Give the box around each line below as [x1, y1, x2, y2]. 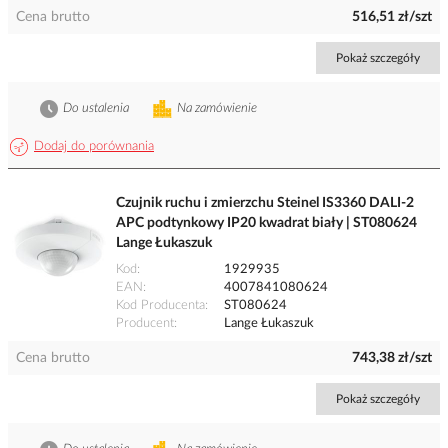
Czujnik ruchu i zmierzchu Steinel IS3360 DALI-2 [116, 196, 414, 211]
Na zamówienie [177, 102, 257, 116]
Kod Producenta [116, 299, 205, 313]
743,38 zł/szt [352, 351, 432, 366]
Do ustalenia [63, 102, 129, 116]
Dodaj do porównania [34, 140, 154, 154]
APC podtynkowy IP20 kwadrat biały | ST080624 [116, 216, 417, 231]
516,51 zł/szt [352, 10, 432, 25]
